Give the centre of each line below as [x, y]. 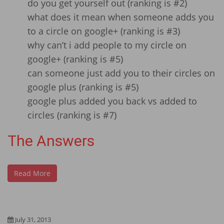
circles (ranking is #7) [72, 115]
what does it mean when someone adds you [121, 17]
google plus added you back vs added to [112, 101]
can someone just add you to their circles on [121, 73]
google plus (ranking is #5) [83, 87]
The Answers [51, 141]
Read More [32, 173]
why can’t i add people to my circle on [107, 45]
